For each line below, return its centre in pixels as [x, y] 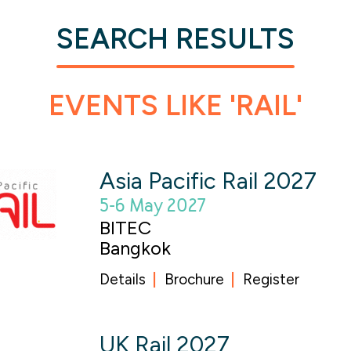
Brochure [195, 279]
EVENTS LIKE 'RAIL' [175, 105]
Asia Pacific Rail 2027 [208, 181]
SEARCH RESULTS [175, 39]
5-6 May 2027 [153, 206]
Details [123, 279]
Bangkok [136, 248]
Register [271, 279]
